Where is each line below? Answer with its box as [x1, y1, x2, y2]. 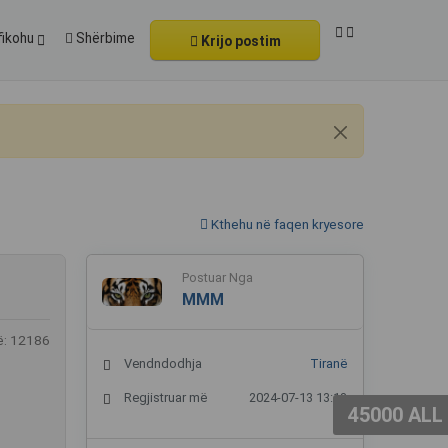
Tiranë [310, 356, 347, 371]
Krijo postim [197, 33, 281, 49]
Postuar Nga [182, 270, 253, 285]
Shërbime [73, 30, 135, 46]
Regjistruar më [124, 390, 207, 405]
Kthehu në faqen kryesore [208, 216, 364, 232]
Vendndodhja [124, 356, 202, 371]
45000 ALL [348, 403, 443, 428]
